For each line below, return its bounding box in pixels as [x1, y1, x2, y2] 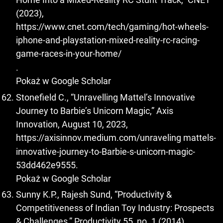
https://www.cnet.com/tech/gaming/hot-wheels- [16, 21, 209, 32]
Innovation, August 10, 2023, [16, 118, 128, 129]
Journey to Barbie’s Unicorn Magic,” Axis [16, 105, 173, 116]
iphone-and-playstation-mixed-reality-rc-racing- [16, 35, 200, 46]
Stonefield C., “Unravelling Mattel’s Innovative [16, 92, 195, 103]
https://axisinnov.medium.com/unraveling [16, 132, 181, 143]
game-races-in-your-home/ [16, 48, 121, 59]
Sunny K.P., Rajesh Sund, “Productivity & [16, 189, 172, 200]
